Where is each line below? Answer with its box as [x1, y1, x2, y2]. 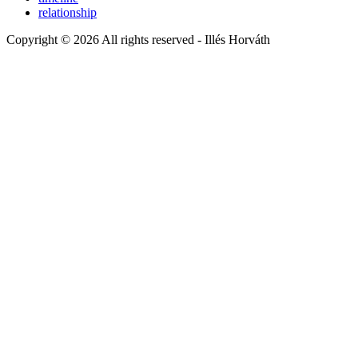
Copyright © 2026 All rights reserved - [6, 32, 205, 46]
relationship [38, 5, 97, 19]
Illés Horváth [205, 32, 270, 46]
